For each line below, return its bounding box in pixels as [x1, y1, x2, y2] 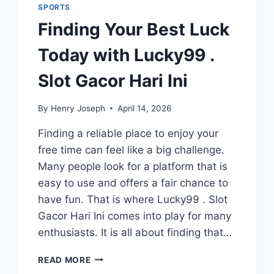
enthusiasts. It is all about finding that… [38, 226, 232, 239]
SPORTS [38, 2, 70, 12]
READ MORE [38, 254, 91, 265]
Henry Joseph [50, 103, 105, 113]
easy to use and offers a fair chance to [38, 176, 229, 189]
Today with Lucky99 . [38, 45, 215, 66]
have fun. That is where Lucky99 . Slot [38, 193, 228, 206]
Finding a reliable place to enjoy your [38, 127, 219, 139]
